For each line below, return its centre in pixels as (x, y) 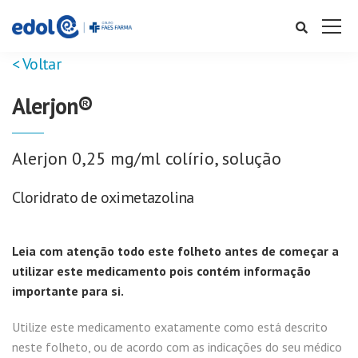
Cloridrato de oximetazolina (103, 197)
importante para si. (68, 291)
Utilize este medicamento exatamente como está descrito (170, 327)
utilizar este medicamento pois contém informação (161, 271)
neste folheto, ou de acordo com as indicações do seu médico (177, 347)
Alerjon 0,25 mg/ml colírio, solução (147, 158)
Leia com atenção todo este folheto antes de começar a (175, 251)
